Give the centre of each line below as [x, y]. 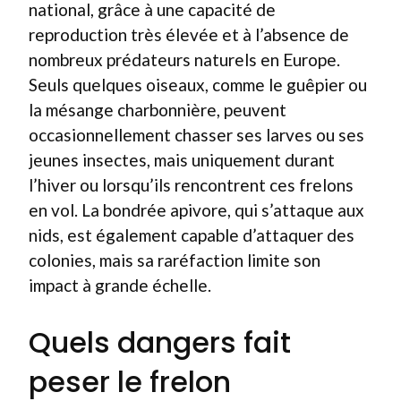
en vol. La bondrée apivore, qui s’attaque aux [196, 209]
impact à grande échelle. [120, 285]
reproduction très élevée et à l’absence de [189, 34]
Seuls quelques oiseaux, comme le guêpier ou [198, 84]
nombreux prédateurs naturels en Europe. [184, 59]
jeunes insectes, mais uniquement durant [182, 159]
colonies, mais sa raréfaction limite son [175, 260]
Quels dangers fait [160, 342]
